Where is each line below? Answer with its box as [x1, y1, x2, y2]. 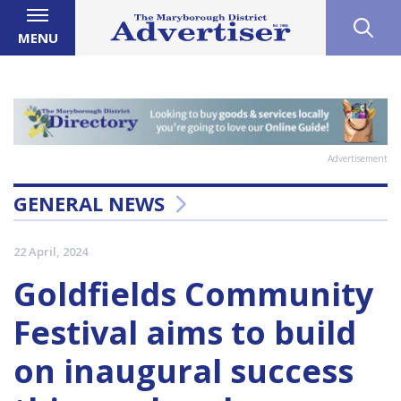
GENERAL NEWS [13, 190, 165, 218]
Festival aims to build [13, 311, 356, 355]
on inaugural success [13, 349, 354, 394]
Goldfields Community [13, 272, 373, 317]
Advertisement [328, 152, 388, 166]
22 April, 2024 [13, 243, 88, 260]
